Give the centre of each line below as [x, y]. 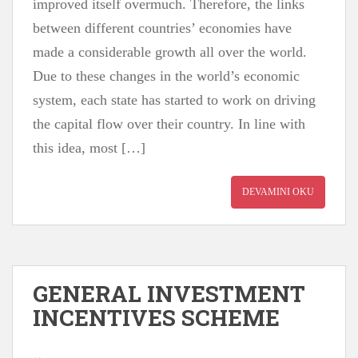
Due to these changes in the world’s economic [166, 76]
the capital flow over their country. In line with [169, 124]
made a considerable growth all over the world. [170, 52]
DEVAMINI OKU [278, 192]
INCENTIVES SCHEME [156, 318]
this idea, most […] [89, 148]
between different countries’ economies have [162, 28]
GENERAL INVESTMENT [169, 294]
